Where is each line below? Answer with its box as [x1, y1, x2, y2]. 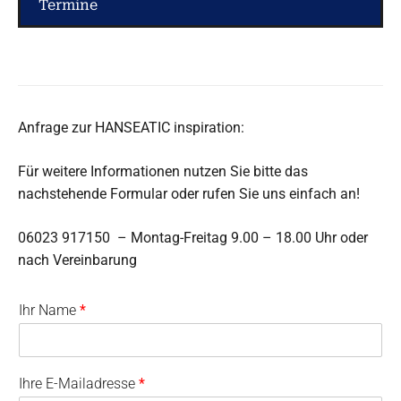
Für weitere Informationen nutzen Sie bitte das [18, 162, 308, 180]
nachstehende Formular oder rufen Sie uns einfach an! [18, 184, 360, 202]
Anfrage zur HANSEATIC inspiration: [18, 118, 244, 136]
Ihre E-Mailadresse [19, 374, 139, 392]
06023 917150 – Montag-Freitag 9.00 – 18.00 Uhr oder [18, 228, 368, 246]
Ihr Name [19, 301, 80, 319]
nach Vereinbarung [18, 251, 137, 269]
